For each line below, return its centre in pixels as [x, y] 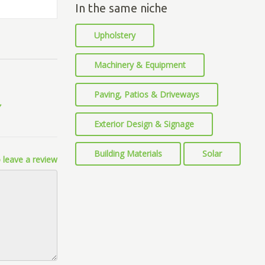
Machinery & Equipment [140, 65]
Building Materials [128, 153]
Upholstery [115, 35]
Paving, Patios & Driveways [147, 94]
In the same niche [121, 8]
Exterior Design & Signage [144, 124]
